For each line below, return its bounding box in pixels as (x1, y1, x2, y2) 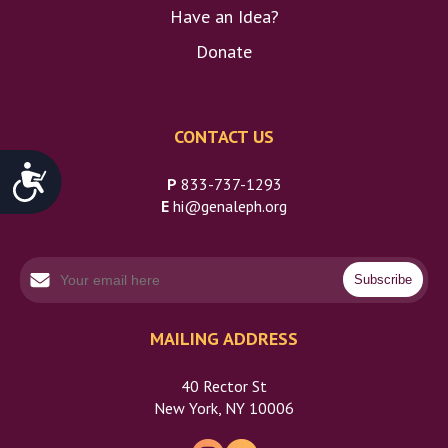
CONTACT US (174, 124, 274, 148)
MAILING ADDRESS (150, 326, 298, 350)
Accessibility (48, 160, 169, 186)
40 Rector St (181, 375, 267, 396)
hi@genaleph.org (173, 195, 287, 216)
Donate (196, 39, 252, 63)
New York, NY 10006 (154, 397, 294, 418)
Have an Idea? (169, 4, 279, 28)
